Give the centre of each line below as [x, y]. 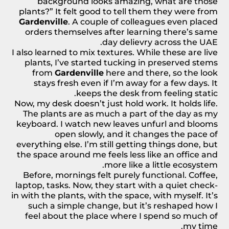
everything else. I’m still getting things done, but [117, 144]
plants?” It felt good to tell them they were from [118, 11]
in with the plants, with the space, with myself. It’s [114, 195]
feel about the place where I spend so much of [121, 216]
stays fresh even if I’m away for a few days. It [126, 83]
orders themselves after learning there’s [110, 32]
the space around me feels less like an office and [117, 154]
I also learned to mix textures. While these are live [115, 52]
